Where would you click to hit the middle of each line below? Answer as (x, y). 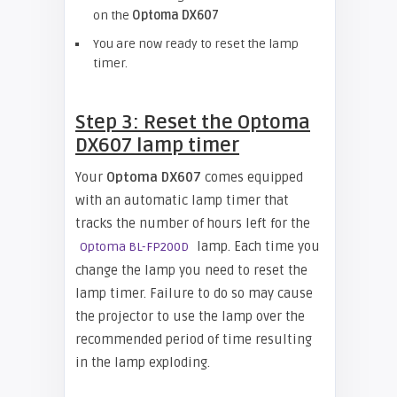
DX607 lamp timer (157, 145)
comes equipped (254, 177)
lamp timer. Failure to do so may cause (194, 293)
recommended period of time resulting (194, 339)
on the (113, 16)
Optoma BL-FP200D (134, 247)
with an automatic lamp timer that (182, 200)
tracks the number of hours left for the (193, 223)
